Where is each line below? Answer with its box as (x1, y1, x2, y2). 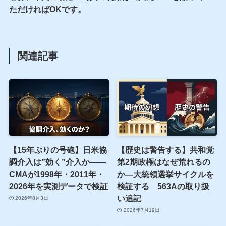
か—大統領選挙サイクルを (117, 169, 214, 179)
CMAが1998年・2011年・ (9, 169, 104, 179)
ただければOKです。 (9, 4, 86, 14)
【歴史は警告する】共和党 (117, 145, 214, 154)
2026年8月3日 (15, 195, 49, 201)
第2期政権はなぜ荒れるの (117, 157, 211, 166)
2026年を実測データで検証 (9, 181, 108, 191)
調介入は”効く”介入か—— (9, 157, 106, 166)
